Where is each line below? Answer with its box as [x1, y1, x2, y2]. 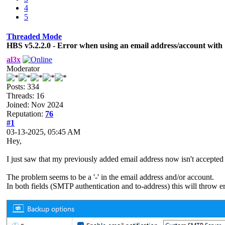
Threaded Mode [7, 32, 62, 41]
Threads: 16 [7, 91, 44, 100]
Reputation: [7, 109, 45, 118]
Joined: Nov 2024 [7, 100, 63, 109]
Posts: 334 [7, 82, 39, 91]
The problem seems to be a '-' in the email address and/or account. [7, 172, 214, 181]
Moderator [7, 64, 40, 73]
